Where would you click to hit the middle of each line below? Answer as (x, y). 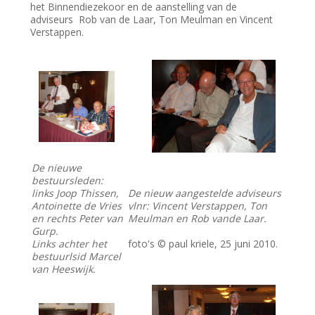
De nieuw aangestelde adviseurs (205, 193)
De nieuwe (57, 168)
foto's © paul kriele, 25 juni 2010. (203, 244)
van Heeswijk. (64, 269)
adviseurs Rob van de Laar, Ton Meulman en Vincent (152, 20)
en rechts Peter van (78, 219)
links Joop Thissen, (76, 193)
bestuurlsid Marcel (77, 257)
